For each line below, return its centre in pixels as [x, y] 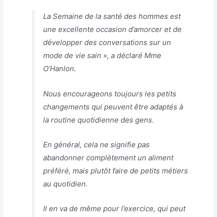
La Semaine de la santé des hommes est [112, 16]
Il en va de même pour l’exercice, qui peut [115, 208]
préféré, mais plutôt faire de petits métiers [116, 170]
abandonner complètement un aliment [108, 157]
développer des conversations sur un [107, 43]
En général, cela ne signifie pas [97, 144]
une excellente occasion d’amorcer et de [113, 30]
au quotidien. [66, 184]
